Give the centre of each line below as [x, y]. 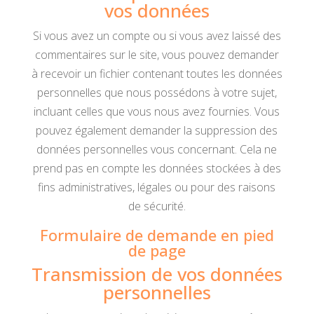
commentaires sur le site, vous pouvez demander [157, 55]
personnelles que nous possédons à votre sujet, [157, 93]
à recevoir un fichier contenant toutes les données [157, 74]
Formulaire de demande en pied [157, 235]
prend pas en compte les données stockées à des [157, 168]
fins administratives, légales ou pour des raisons [157, 187]
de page [157, 250]
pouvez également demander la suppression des [157, 130]
